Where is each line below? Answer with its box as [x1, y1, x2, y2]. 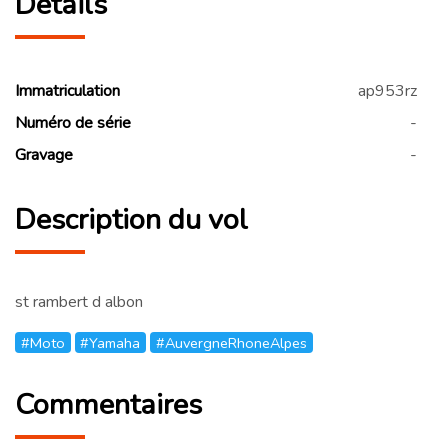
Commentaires [15, 384, 202, 424]
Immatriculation [15, 80, 120, 103]
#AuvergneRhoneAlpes [155, 332, 307, 353]
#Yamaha [80, 332, 141, 353]
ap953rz [358, 80, 417, 103]
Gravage [15, 144, 73, 167]
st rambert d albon [15, 290, 143, 313]
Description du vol [15, 200, 248, 240]
